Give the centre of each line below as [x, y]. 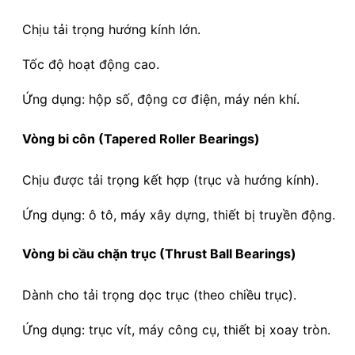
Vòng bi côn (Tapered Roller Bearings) [141, 138]
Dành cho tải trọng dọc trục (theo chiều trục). [159, 294]
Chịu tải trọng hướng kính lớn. [111, 30]
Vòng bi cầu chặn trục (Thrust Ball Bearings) [159, 253]
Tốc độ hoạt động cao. [91, 65]
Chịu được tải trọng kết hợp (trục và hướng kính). [170, 179]
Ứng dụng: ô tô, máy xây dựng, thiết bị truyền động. [179, 214]
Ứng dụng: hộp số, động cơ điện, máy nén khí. [161, 99]
